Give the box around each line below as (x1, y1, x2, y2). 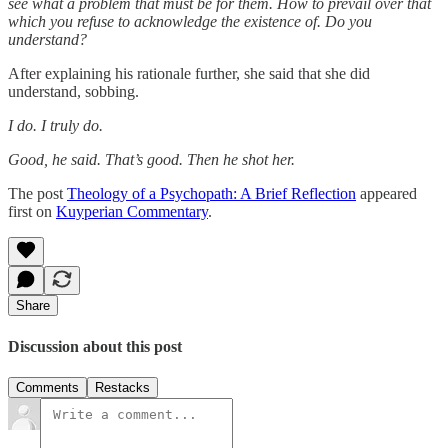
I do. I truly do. (8, 117, 103, 135)
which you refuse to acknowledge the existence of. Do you (8, 13, 372, 31)
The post (8, 185, 67, 203)
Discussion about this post (8, 337, 182, 355)
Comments (16, 379, 79, 395)
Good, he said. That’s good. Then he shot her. (8, 151, 295, 169)
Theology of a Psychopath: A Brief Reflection (67, 185, 356, 203)
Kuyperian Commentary (56, 203, 208, 221)
